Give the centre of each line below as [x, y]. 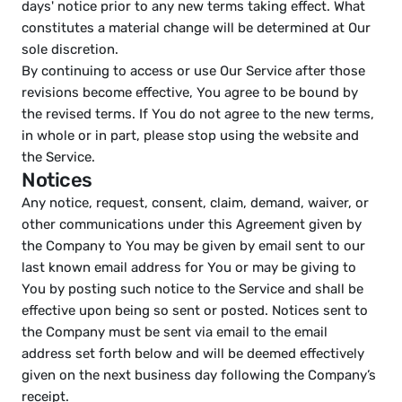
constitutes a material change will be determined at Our [196, 28]
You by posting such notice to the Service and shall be [192, 289]
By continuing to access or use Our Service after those [193, 71]
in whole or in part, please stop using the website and [190, 135]
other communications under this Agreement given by [192, 224]
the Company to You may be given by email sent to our [193, 246]
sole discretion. [70, 49]
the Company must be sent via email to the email [175, 332]
